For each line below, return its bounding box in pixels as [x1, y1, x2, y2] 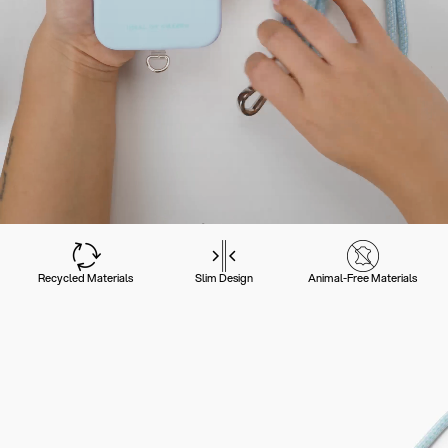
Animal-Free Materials [308, 270, 418, 286]
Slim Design [195, 270, 253, 286]
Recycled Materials [37, 270, 133, 286]
